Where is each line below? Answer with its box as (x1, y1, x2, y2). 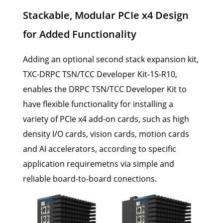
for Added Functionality (23, 27, 136, 41)
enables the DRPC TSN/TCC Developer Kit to (23, 83, 187, 95)
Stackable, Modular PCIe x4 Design (23, 8, 189, 22)
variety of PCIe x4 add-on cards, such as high (23, 113, 189, 124)
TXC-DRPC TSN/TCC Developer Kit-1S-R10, (23, 68, 177, 80)
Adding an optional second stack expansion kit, (23, 53, 199, 65)
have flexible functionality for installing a (23, 98, 173, 110)
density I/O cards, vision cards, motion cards (23, 128, 189, 139)
